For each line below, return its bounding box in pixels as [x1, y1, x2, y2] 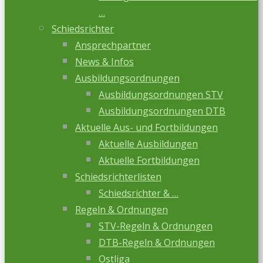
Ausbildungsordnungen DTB [99, 104, 225, 117]
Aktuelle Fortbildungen [99, 154, 200, 167]
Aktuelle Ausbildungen [99, 137, 198, 150]
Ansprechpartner [75, 39, 151, 52]
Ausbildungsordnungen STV [99, 88, 223, 101]
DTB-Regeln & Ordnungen [99, 236, 215, 249]
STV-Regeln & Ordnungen [99, 220, 213, 232]
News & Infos [75, 55, 134, 68]
